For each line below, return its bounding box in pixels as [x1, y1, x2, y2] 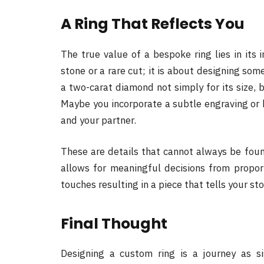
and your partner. [61, 113, 136, 127]
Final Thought [61, 213, 167, 234]
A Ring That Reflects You [61, 13, 245, 34]
